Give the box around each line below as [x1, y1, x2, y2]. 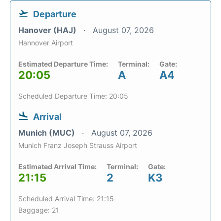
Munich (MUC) [18, 128, 77, 138]
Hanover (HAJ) [18, 25, 78, 36]
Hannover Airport [18, 38, 73, 47]
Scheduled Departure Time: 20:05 [18, 92, 128, 101]
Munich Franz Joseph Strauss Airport [18, 141, 137, 150]
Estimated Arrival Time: [18, 162, 97, 171]
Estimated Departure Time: [18, 60, 108, 69]
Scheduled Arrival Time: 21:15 [18, 194, 114, 203]
